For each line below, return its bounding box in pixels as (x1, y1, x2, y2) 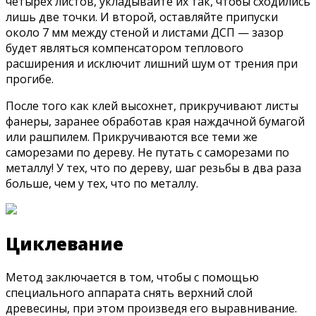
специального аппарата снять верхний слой (6, 284, 253, 300)
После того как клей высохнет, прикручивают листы (6, 97, 298, 114)
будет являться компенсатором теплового (6, 39, 243, 56)
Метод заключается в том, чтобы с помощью (6, 269, 259, 285)
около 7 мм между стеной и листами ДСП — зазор (6, 24, 284, 40)
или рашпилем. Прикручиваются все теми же (6, 128, 257, 145)
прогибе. (6, 71, 54, 87)
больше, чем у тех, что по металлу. (6, 175, 198, 191)
